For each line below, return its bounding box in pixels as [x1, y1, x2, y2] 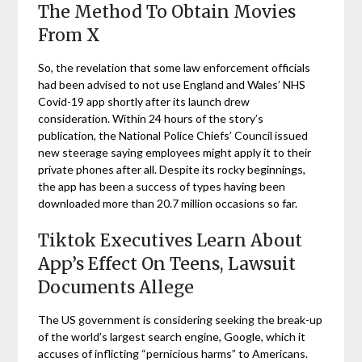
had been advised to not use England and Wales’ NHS [38, 78, 306, 92]
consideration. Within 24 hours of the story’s [38, 112, 264, 126]
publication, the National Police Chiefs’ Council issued [38, 128, 309, 143]
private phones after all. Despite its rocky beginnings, [38, 162, 306, 177]
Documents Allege [38, 276, 195, 299]
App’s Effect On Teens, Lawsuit [38, 253, 297, 276]
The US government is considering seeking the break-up [38, 313, 323, 327]
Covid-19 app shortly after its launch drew [38, 95, 250, 109]
